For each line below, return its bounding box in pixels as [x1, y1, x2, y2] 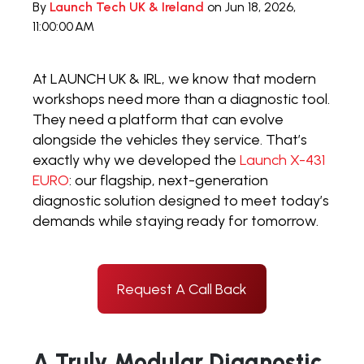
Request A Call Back [117, 279, 247, 298]
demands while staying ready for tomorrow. [32, 212, 318, 231]
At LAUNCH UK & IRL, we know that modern [32, 70, 316, 89]
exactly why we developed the [32, 151, 240, 170]
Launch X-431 [240, 151, 325, 170]
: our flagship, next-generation [69, 171, 268, 190]
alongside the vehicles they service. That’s [32, 131, 307, 149]
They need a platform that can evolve [32, 110, 284, 129]
